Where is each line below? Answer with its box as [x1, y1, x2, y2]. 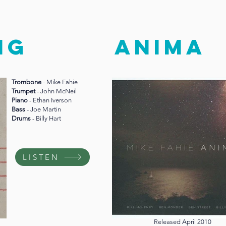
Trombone [12, 78, 43, 86]
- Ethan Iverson [29, 96, 72, 104]
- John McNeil [37, 87, 77, 95]
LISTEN [23, 152, 60, 162]
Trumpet [12, 87, 37, 95]
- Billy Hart [32, 115, 61, 123]
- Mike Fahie [43, 78, 78, 86]
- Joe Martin [27, 105, 61, 114]
